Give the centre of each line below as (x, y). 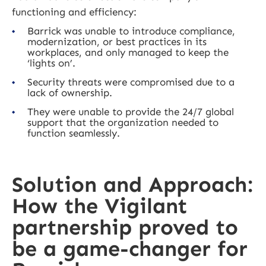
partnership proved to (125, 227)
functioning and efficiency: (74, 12)
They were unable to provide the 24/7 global (131, 111)
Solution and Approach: (132, 184)
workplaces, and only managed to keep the (128, 52)
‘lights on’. (51, 63)
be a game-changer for (130, 248)
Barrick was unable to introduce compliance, (131, 31)
